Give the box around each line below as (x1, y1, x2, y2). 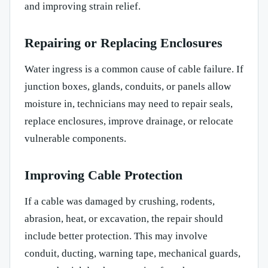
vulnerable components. (25, 132, 126, 144)
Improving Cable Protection (25, 167, 182, 182)
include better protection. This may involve (25, 230, 208, 242)
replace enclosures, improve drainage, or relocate (25, 115, 233, 127)
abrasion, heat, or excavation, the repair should (25, 212, 223, 224)
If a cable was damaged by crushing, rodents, (25, 195, 215, 207)
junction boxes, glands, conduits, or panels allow (25, 80, 231, 92)
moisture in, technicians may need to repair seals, (25, 98, 233, 109)
